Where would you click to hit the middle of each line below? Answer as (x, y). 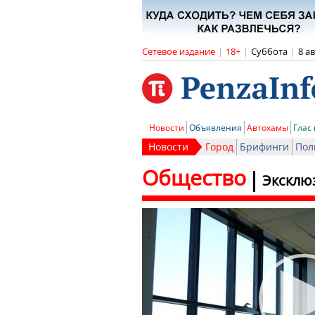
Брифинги (264, 147)
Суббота (269, 51)
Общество (194, 178)
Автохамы (268, 128)
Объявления (216, 128)
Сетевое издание (179, 51)
